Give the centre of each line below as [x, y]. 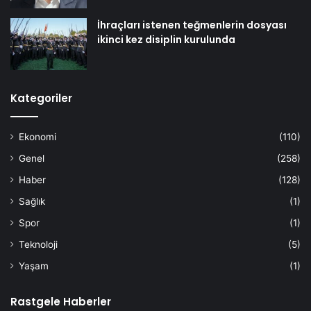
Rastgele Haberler [61, 301]
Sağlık [32, 201]
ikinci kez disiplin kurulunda [166, 39]
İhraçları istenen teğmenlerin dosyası [192, 25]
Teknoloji [38, 244]
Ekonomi [37, 136]
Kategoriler [41, 98]
